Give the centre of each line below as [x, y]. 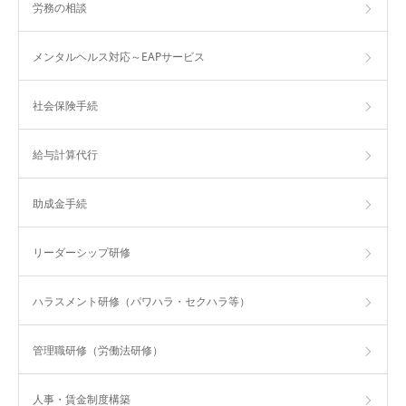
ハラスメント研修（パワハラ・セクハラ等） [141, 301]
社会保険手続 [65, 106]
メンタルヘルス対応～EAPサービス [119, 57]
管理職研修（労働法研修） [98, 350]
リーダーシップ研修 [82, 252]
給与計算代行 [65, 155]
